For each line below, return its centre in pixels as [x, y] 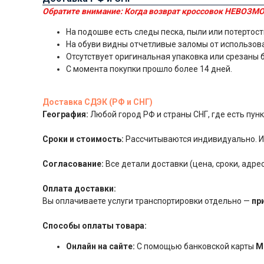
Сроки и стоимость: [83, 139]
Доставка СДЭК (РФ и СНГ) [98, 102]
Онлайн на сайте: [100, 246]
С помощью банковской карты [195, 246]
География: [65, 114]
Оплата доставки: [79, 188]
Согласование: [73, 164]
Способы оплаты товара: [95, 225]
